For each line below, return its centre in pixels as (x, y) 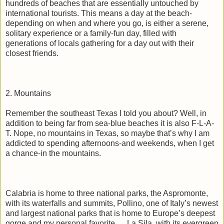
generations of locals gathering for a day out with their (100, 43)
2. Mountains (28, 93)
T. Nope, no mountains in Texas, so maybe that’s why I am (107, 133)
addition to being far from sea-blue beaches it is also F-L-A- (110, 123)
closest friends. (32, 53)
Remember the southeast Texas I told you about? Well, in (106, 113)
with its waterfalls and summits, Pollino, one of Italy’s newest (112, 203)
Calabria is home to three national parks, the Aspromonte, (107, 193)
